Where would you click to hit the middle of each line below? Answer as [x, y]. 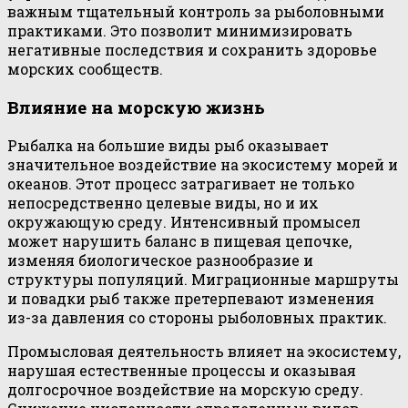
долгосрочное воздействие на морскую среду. [185, 389]
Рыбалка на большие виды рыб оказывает [168, 145]
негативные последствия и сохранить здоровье [192, 50]
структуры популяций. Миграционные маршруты [203, 279]
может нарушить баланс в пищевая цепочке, [179, 240]
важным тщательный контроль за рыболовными [196, 12]
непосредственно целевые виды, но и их [163, 202]
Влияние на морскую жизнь [136, 107]
